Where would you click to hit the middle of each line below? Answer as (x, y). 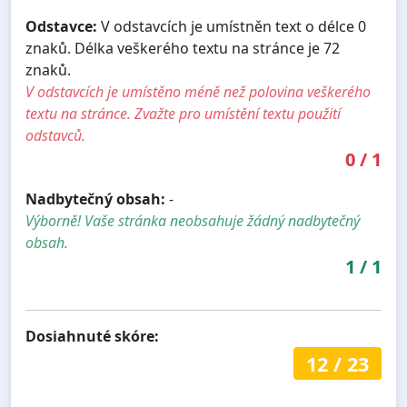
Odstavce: (61, 27)
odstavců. (55, 136)
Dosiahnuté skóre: (92, 337)
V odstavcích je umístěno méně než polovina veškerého (198, 92)
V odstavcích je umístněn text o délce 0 (232, 27)
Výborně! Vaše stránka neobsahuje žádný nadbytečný (193, 221)
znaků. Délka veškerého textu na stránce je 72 (183, 49)
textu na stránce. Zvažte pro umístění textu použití (183, 114)
